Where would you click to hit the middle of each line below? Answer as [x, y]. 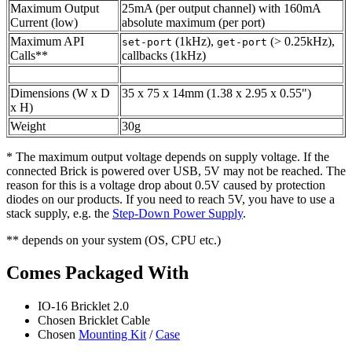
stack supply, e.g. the [59, 213]
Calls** [29, 55]
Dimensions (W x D [60, 93]
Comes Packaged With [97, 273]
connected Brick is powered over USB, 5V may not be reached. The [176, 170]
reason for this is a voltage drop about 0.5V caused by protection [166, 185]
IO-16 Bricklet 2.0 [83, 306]
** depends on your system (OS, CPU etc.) [114, 240]
